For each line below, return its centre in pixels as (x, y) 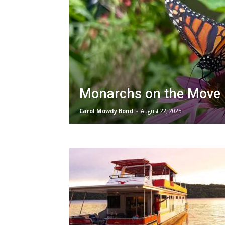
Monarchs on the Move (150, 94)
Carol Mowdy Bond (106, 111)
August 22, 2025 (161, 111)
